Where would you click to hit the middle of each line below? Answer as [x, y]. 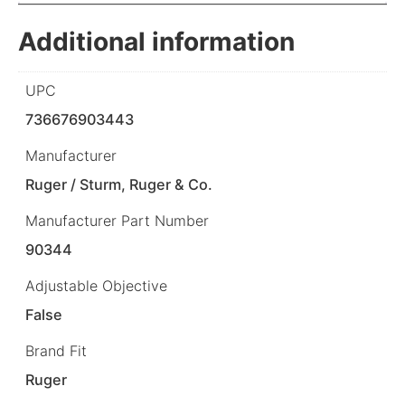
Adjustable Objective [96, 286]
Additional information [156, 41]
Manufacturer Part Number [117, 221]
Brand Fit [56, 351]
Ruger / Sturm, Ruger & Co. [119, 185]
